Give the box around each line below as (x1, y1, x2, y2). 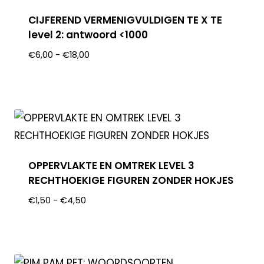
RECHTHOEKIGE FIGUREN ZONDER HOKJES (28, 173, 234, 187)
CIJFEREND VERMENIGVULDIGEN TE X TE (28, 13, 223, 28)
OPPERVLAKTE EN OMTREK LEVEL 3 (28, 158, 195, 173)
